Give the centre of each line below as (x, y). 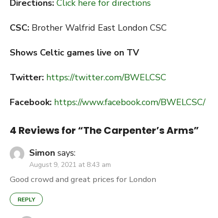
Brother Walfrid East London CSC (99, 28)
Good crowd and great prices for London (83, 179)
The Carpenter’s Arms (138, 130)
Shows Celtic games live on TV (74, 53)
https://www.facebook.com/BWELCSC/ (130, 102)
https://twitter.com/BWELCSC (106, 77)
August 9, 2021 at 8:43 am (70, 165)
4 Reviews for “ (46, 130)
